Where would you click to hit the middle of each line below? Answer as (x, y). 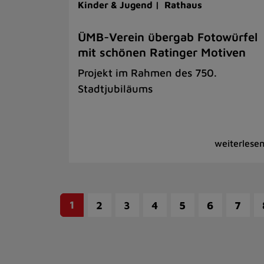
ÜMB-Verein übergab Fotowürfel (168, 37)
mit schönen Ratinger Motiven (162, 52)
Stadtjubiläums (115, 88)
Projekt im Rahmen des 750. (147, 72)
